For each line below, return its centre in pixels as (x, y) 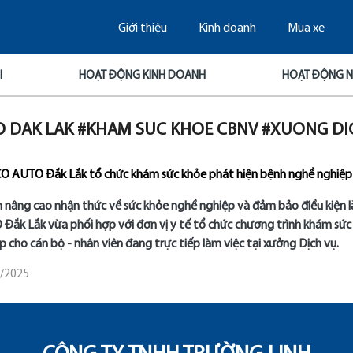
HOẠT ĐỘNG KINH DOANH (142, 76)
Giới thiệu (142, 29)
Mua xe (306, 29)
